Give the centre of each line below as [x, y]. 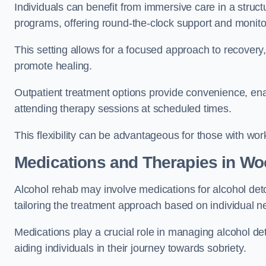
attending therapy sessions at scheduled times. [124, 108]
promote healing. [53, 66]
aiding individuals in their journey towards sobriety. [130, 248]
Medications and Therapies [116, 162]
